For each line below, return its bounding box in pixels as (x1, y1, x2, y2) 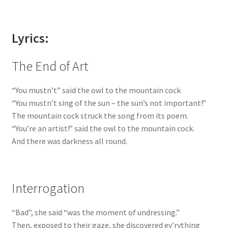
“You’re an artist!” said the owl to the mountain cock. (11, 123, 194, 134)
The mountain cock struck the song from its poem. (11, 110, 188, 121)
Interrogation (11, 180, 84, 196)
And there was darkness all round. (11, 136, 127, 147)
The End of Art (11, 58, 88, 75)
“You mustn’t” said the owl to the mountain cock (11, 85, 181, 96)
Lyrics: (11, 30, 49, 47)
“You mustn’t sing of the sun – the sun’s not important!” (11, 98, 206, 108)
